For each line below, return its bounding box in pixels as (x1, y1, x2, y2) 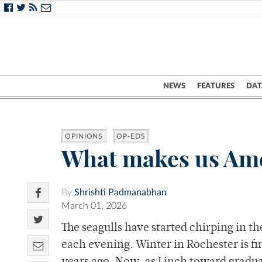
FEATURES (197, 82, 235, 90)
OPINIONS (65, 133, 104, 140)
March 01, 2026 (61, 201, 127, 211)
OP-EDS (116, 133, 146, 140)
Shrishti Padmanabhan (74, 188, 167, 198)
